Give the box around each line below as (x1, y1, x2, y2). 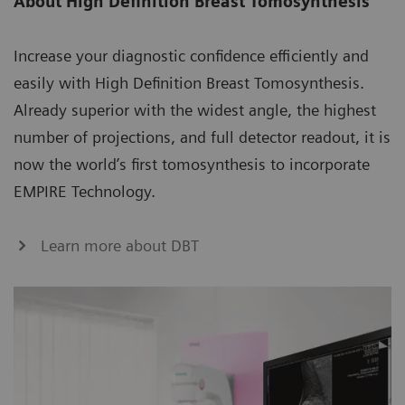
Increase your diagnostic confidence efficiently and (14, 45, 369, 65)
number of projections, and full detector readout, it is (14, 127, 391, 146)
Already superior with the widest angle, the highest (14, 99, 376, 119)
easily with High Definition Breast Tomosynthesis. (14, 72, 364, 92)
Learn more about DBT (41, 235, 199, 255)
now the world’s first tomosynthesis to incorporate (14, 154, 370, 174)
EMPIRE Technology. (14, 181, 155, 201)
